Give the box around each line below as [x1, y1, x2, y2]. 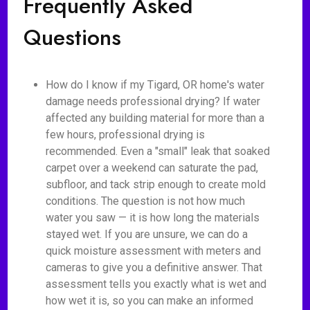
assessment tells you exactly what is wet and [46, 277, 267, 291]
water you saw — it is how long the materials [46, 211, 260, 224]
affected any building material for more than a [46, 111, 265, 125]
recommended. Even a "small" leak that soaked [46, 145, 271, 158]
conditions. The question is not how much [46, 194, 246, 208]
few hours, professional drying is [46, 128, 206, 141]
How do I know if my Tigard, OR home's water [46, 78, 265, 91]
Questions [24, 21, 122, 53]
